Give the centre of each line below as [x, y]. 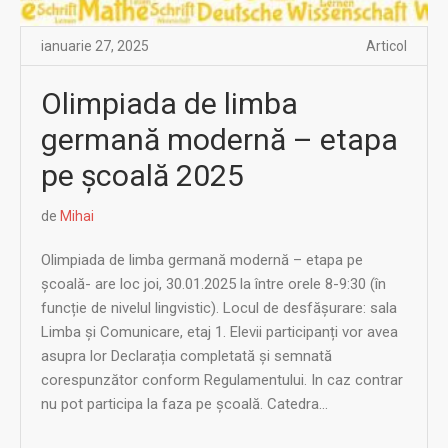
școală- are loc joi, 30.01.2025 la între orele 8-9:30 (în [213, 283]
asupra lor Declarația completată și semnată [186, 355]
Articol [386, 45]
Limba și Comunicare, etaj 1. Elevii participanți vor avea [219, 331]
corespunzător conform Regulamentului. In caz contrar [222, 379]
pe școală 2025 [142, 175]
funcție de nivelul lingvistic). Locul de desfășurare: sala [219, 307]
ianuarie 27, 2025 [95, 45]
